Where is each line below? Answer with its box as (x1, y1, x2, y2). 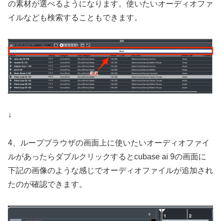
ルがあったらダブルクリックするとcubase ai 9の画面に (8, 152, 206, 161)
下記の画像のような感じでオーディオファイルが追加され (8, 166, 213, 175)
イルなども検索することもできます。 (8, 13, 142, 22)
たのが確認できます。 (8, 180, 87, 188)
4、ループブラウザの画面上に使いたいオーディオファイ (8, 138, 210, 147)
